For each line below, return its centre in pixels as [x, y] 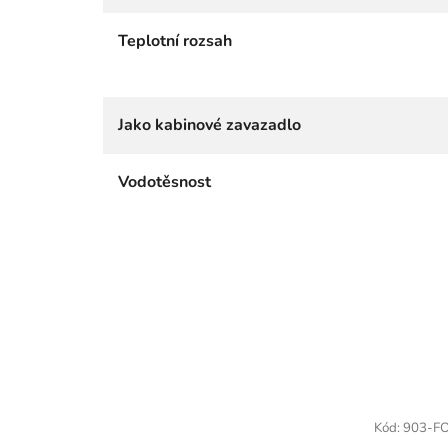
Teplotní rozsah [175, 40]
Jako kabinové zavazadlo [209, 124]
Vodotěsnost [164, 181]
